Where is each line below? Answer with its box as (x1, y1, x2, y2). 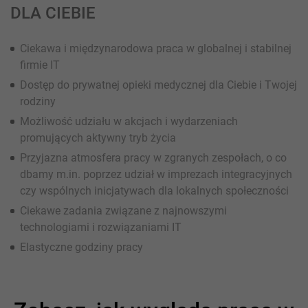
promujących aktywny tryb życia (20, 131, 176, 144)
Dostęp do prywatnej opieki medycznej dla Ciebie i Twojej (20, 78, 297, 91)
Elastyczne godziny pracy (20, 241, 143, 254)
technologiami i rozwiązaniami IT (20, 221, 181, 234)
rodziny (20, 95, 56, 108)
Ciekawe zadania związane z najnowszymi (20, 204, 227, 217)
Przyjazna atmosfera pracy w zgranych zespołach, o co (20, 151, 287, 164)
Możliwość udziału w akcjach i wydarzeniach (20, 115, 238, 128)
